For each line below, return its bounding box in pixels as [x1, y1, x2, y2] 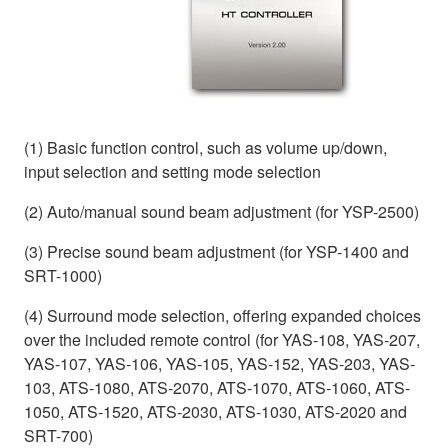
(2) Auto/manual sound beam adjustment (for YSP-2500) [24, 199, 419, 223]
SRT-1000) [24, 263, 102, 287]
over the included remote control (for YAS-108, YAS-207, [24, 327, 420, 351]
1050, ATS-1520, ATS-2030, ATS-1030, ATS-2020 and [24, 399, 407, 423]
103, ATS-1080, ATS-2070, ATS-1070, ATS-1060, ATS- [24, 375, 410, 399]
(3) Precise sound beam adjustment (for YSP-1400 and [24, 239, 409, 263]
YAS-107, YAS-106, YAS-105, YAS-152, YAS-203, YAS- [24, 351, 415, 375]
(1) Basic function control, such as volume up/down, [24, 135, 387, 159]
